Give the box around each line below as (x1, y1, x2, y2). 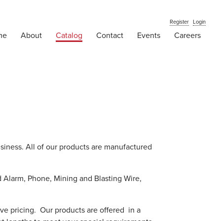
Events (137, 31, 161, 41)
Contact (96, 31, 124, 41)
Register (170, 19, 189, 26)
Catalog (56, 31, 83, 41)
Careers (174, 31, 201, 41)
